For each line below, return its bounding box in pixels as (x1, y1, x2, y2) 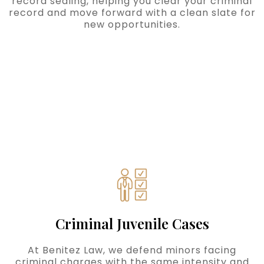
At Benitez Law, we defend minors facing (28, 243, 236, 258)
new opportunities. (84, 18, 180, 32)
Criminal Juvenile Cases (55, 214, 209, 233)
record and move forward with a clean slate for (8, 6, 256, 20)
